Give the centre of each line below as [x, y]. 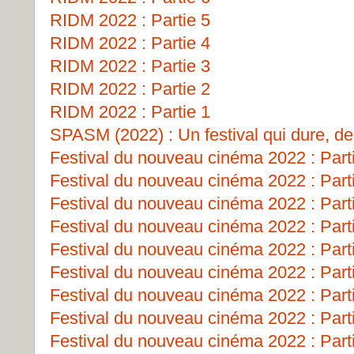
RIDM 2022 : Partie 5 [130, 20]
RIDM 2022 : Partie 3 [130, 66]
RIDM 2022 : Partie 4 [130, 43]
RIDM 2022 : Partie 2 [130, 89]
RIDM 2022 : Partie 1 [130, 112]
